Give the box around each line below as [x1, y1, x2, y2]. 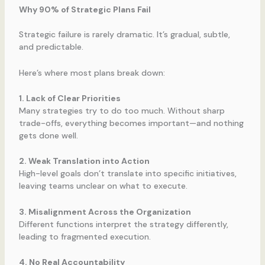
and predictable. [18, 41, 83, 53]
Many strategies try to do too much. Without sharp [18, 105, 225, 116]
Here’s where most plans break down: [18, 67, 165, 78]
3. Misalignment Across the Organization [18, 206, 191, 217]
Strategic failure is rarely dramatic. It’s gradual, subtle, [18, 29, 230, 40]
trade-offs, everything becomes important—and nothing [18, 117, 244, 128]
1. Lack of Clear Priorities [18, 92, 121, 104]
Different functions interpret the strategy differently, [18, 218, 228, 230]
